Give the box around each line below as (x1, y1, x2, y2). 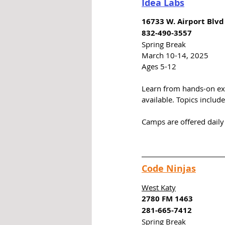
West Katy (142, 182, 176, 193)
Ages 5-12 (142, 61, 176, 72)
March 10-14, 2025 (142, 50, 208, 61)
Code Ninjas (142, 162, 196, 175)
